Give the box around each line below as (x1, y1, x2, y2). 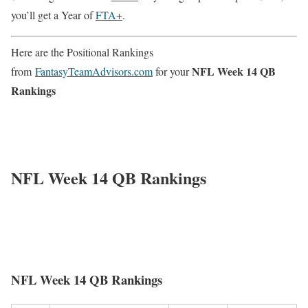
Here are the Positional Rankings (11, 44, 153, 59)
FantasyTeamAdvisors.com (35, 63, 153, 78)
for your (153, 63, 192, 78)
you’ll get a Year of (11, 7, 96, 22)
